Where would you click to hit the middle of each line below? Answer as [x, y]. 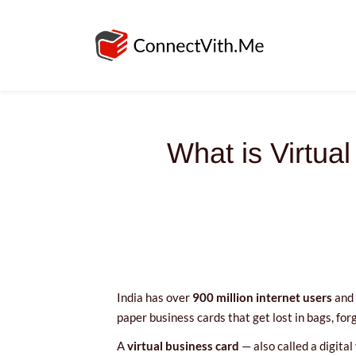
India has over [155, 297]
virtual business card [183, 345]
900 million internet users [262, 297]
